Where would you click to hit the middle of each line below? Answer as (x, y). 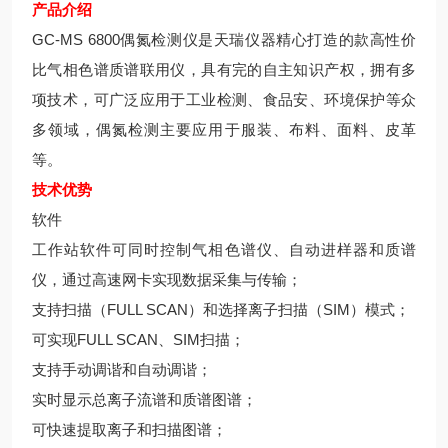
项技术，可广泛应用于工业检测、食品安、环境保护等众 (224, 99)
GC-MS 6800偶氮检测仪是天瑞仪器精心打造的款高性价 (224, 39)
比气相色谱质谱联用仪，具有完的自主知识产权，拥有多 (224, 69)
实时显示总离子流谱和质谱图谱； (144, 399)
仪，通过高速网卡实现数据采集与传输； (167, 279)
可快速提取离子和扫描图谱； (129, 429)
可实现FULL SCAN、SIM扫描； (138, 339)
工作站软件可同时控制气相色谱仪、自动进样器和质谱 (224, 249)
